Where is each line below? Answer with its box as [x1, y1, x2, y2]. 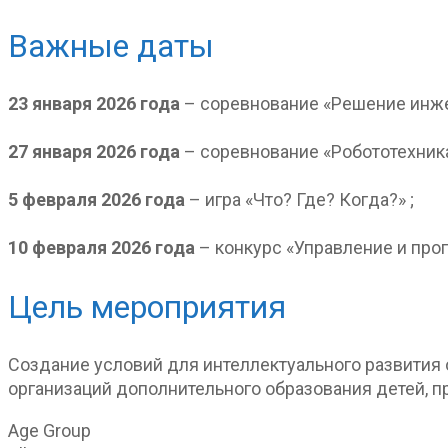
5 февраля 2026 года [8, 189, 185, 211]
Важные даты [8, 26, 214, 65]
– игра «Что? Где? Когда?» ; [185, 189, 414, 211]
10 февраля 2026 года [8, 237, 195, 259]
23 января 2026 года [8, 93, 180, 115]
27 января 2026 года [8, 141, 184, 163]
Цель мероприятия [8, 287, 286, 326]
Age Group [8, 420, 91, 442]
